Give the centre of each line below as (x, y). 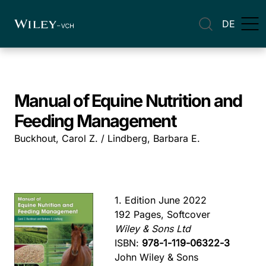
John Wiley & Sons (157, 257)
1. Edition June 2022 (161, 200)
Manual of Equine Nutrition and (128, 101)
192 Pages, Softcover (163, 214)
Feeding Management (95, 121)
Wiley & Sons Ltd (153, 229)
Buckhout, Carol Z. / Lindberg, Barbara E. (107, 138)
